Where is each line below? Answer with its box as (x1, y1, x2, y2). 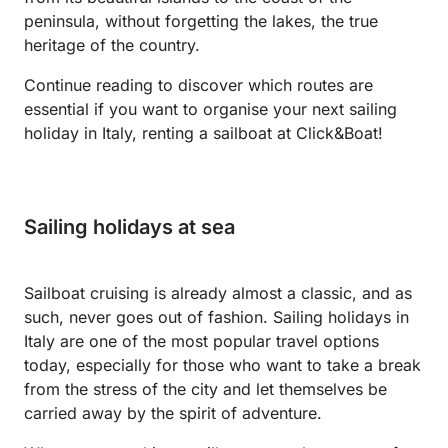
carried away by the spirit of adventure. (24, 403, 322, 424)
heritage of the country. (24, 35, 200, 56)
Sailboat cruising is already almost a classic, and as (24, 283, 412, 304)
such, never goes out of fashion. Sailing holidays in (24, 307, 409, 328)
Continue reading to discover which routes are (24, 75, 373, 96)
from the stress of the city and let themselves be (24, 379, 387, 400)
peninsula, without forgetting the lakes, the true (24, 11, 378, 32)
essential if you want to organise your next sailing (24, 99, 397, 120)
